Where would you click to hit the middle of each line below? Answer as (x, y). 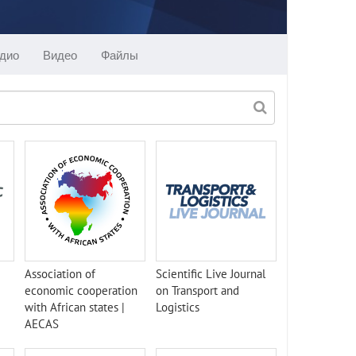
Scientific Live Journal (211, 274)
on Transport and (197, 290)
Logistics (178, 307)
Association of (60, 274)
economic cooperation (81, 290)
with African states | (75, 307)
